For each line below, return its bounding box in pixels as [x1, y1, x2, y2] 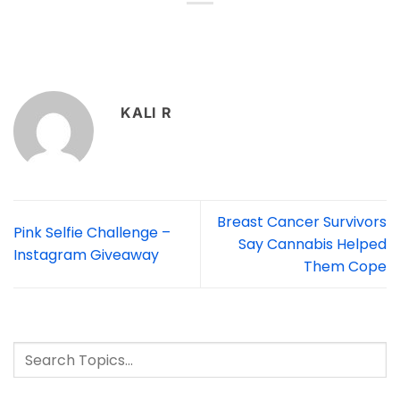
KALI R [121, 103, 172, 121]
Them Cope [304, 255, 387, 277]
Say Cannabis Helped [238, 233, 387, 254]
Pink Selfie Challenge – [13, 222, 171, 244]
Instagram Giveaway [13, 245, 159, 266]
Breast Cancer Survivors [217, 211, 387, 232]
